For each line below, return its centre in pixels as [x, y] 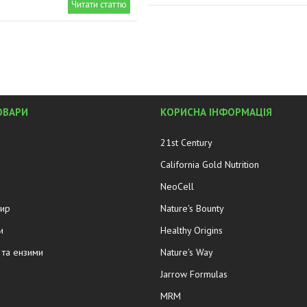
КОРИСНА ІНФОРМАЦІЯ [216, 112]
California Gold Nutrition [209, 165]
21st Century [186, 143]
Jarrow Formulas [194, 274]
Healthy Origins [191, 231]
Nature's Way [186, 253]
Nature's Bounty [192, 209]
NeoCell [177, 187]
